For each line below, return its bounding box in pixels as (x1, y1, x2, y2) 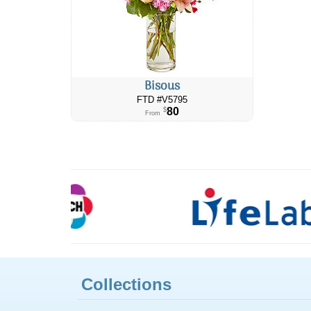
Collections (81, 274, 171, 294)
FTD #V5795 (136, 94, 187, 105)
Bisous (144, 76, 180, 96)
